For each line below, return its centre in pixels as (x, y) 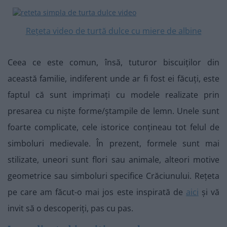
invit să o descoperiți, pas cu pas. (70, 208)
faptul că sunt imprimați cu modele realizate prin (113, 95)
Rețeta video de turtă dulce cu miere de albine (113, 31)
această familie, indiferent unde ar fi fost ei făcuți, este (113, 79)
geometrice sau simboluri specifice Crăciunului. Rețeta (113, 176)
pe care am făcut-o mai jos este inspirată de (97, 192)
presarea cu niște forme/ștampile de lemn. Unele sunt (113, 111)
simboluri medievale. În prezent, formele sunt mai (113, 143)
